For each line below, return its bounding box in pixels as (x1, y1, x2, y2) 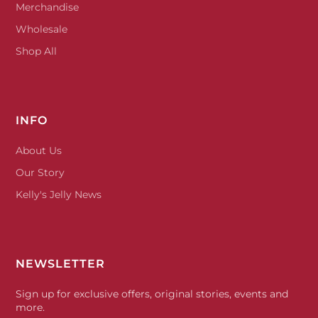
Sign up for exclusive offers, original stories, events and (16, 287, 289, 300)
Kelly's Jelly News (16, 187, 102, 201)
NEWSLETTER (16, 256, 106, 270)
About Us (16, 143, 62, 157)
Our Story (16, 165, 65, 179)
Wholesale (16, 23, 68, 36)
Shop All (16, 45, 57, 58)
